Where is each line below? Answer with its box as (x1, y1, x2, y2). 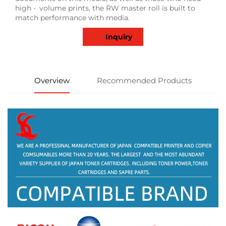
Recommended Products (96, 76, 192, 86)
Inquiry (105, 32, 132, 42)
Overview (34, 76, 70, 86)
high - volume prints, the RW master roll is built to (15, 4, 195, 13)
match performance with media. (15, 13, 130, 23)
